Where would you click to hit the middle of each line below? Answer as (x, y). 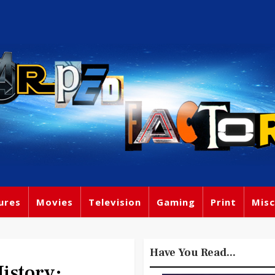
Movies (55, 202)
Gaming (176, 202)
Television (115, 202)
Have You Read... (193, 253)
